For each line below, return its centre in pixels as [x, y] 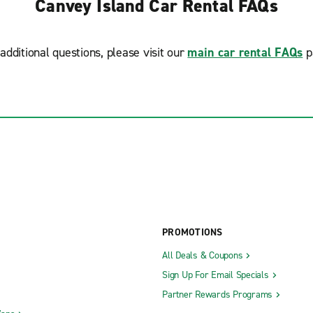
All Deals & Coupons [203, 255]
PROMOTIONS [192, 232]
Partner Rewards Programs [217, 294]
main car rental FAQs [245, 52]
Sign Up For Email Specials [216, 275]
